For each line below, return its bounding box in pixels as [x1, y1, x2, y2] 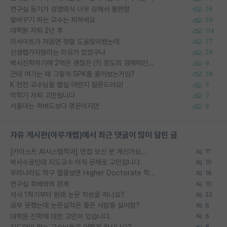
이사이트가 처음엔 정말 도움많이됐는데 [10, 37, 120, 46]
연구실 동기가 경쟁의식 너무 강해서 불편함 [10, 5, 130, 13]
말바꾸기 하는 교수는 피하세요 [10, 15, 95, 24]
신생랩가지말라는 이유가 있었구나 [10, 48, 105, 56]
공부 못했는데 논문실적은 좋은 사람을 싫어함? [10, 201, 140, 210]
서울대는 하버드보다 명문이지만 [10, 102, 99, 110]
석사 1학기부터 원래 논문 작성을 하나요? [10, 191, 125, 199]
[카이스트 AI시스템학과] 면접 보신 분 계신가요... [10, 147, 147, 156]
